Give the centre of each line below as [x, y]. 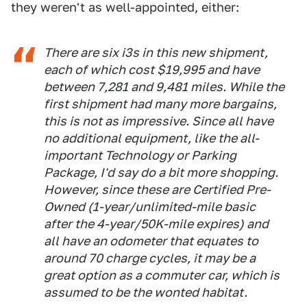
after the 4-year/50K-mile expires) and [156, 224]
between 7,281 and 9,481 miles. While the [164, 87]
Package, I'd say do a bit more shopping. [161, 173]
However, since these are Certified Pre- [157, 190]
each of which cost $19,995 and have [152, 70]
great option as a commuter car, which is [162, 275]
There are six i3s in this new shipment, [156, 53]
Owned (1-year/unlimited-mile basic [150, 207]
